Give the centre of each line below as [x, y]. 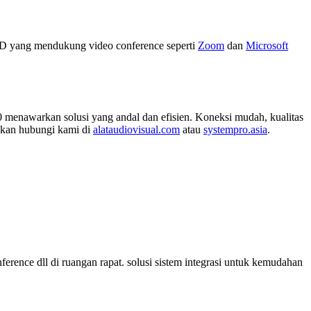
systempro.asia [235, 130]
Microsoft [267, 46]
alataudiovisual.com [136, 130]
